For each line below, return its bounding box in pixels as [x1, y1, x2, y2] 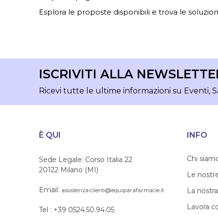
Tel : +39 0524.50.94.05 [39, 205, 114, 215]
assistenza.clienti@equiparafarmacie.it [61, 187, 164, 194]
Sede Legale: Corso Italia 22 [39, 155, 132, 164]
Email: [39, 185, 61, 195]
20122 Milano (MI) [39, 165, 98, 175]
